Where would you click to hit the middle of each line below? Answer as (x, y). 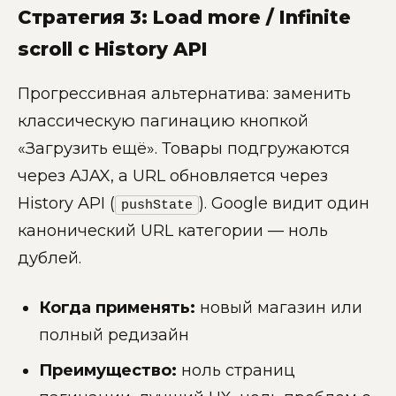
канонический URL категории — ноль (173, 230)
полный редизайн (114, 335)
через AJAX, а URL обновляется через (173, 175)
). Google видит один (284, 203)
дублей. (49, 258)
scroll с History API (113, 49)
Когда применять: (117, 307)
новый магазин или (279, 307)
